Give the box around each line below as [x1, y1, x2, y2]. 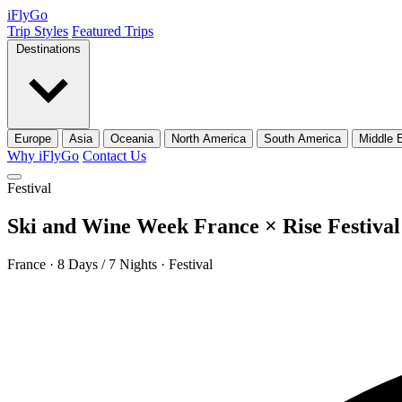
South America [264, 132, 341, 145]
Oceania [110, 132, 153, 145]
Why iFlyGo [7, 148, 79, 163]
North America [171, 132, 246, 145]
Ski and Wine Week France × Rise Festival [7, 214, 400, 238]
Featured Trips [72, 23, 153, 39]
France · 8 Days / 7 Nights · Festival [7, 256, 213, 272]
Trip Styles [7, 23, 68, 39]
